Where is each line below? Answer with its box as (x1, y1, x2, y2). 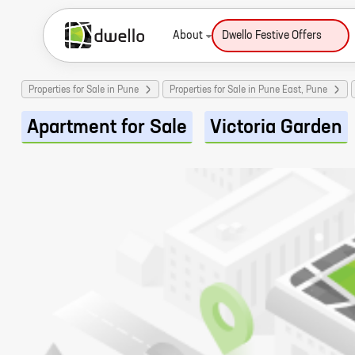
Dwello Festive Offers (222, 30, 322, 41)
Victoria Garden (210, 119, 342, 138)
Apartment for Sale (27, 119, 187, 138)
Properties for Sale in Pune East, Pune (170, 86, 327, 95)
